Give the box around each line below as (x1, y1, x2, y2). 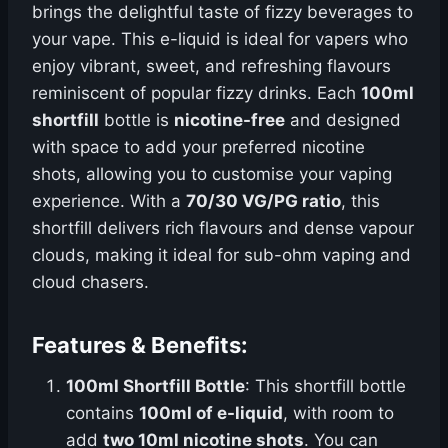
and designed (285, 110, 401, 130)
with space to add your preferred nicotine (32, 137, 365, 157)
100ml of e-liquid (139, 403, 283, 423)
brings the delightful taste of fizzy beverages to (32, 2, 413, 22)
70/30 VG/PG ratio (186, 191, 341, 211)
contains (66, 403, 139, 423)
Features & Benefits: (32, 332, 248, 358)
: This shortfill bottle (245, 376, 406, 396)
